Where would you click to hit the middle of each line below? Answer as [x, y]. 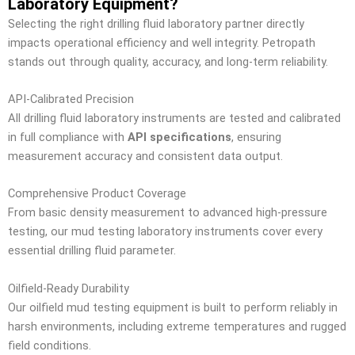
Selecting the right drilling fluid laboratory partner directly [156, 23]
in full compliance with [68, 137]
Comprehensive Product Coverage [97, 194]
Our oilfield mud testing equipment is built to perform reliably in [173, 307]
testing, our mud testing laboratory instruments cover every [165, 232]
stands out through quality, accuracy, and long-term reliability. [168, 61]
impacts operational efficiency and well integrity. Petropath [162, 42]
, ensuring [256, 137]
